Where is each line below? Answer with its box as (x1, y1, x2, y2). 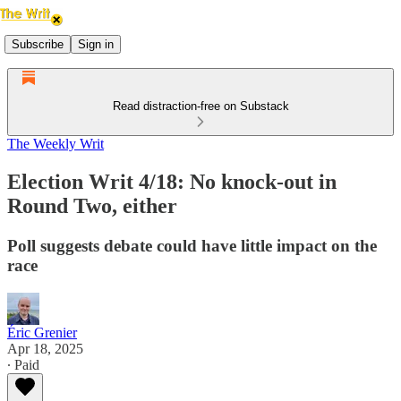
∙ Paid (7, 356, 39, 372)
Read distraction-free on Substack (112, 99, 289, 113)
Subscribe (12, 37, 64, 51)
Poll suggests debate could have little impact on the (7, 235, 377, 255)
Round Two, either (7, 193, 177, 218)
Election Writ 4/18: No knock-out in (7, 169, 337, 193)
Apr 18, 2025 (7, 340, 83, 356)
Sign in (78, 37, 114, 51)
